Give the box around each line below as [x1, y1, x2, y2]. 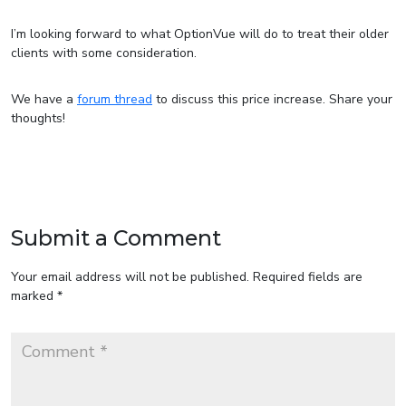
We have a [11, 91, 77, 109]
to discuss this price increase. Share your [152, 91, 392, 109]
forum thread [77, 91, 152, 109]
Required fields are [253, 268, 362, 286]
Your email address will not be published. [11, 268, 249, 286]
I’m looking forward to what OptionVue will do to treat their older [11, 25, 389, 43]
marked [11, 287, 57, 305]
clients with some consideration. [11, 44, 197, 63]
